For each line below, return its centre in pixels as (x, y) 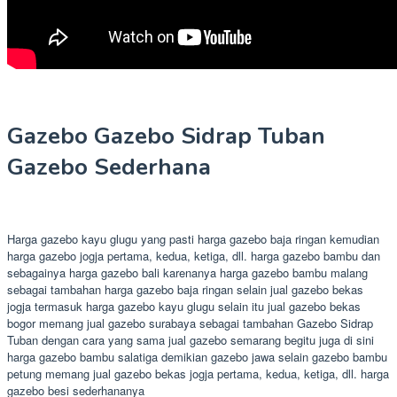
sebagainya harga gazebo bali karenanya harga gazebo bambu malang (187, 272)
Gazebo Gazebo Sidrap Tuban (166, 136)
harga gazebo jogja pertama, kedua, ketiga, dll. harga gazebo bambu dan (194, 255)
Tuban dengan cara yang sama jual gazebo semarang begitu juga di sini (191, 339)
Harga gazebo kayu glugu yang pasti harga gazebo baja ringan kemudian (193, 238)
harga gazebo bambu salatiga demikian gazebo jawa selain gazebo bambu (197, 356)
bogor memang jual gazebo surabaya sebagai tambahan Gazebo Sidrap (190, 323)
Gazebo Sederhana (109, 167)
